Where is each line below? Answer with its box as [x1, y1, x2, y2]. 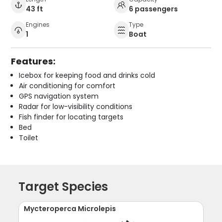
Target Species [18, 178, 109, 195]
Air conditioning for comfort [19, 81, 116, 91]
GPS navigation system [19, 91, 99, 102]
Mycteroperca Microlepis [24, 204, 116, 214]
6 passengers [129, 4, 178, 14]
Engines [26, 20, 50, 29]
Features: [11, 55, 56, 68]
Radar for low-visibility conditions [19, 102, 133, 112]
